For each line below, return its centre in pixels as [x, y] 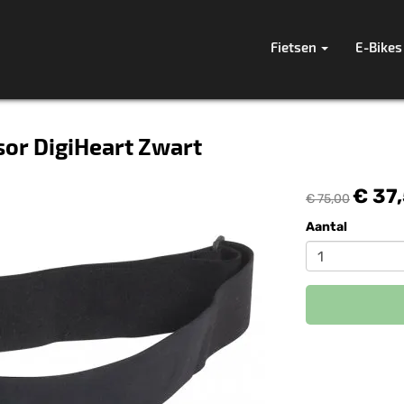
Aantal [326, 227]
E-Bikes [379, 47]
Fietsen [295, 47]
